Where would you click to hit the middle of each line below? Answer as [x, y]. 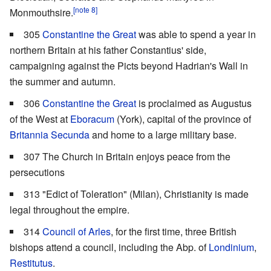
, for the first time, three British [174, 232]
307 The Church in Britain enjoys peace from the [127, 157]
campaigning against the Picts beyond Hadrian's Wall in [129, 66]
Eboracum [92, 119]
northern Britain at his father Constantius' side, [108, 50]
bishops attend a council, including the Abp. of [109, 247]
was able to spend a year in [196, 34]
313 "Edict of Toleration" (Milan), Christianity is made [136, 194]
